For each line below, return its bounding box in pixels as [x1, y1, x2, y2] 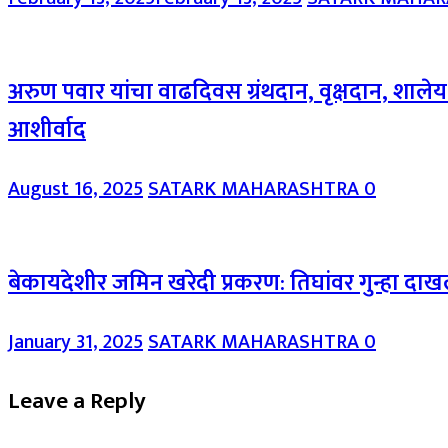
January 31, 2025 [8, 324, 143, 359]
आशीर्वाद [8, 110, 86, 149]
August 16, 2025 [8, 172, 143, 207]
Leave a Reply [8, 382, 146, 421]
